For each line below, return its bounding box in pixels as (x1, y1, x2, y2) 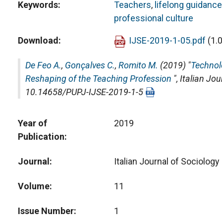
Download (18, 35, 58, 46)
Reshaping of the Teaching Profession (25, 73, 171, 84)
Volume (18, 181, 50, 191)
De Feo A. (25, 60, 61, 70)
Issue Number (18, 206, 74, 216)
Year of (18, 118, 47, 128)
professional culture (113, 13, 193, 23)
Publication (18, 131, 64, 142)
